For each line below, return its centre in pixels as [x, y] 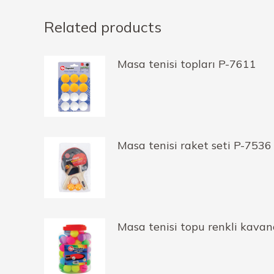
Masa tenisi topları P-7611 [187, 64]
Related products [103, 27]
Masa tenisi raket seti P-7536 [194, 145]
